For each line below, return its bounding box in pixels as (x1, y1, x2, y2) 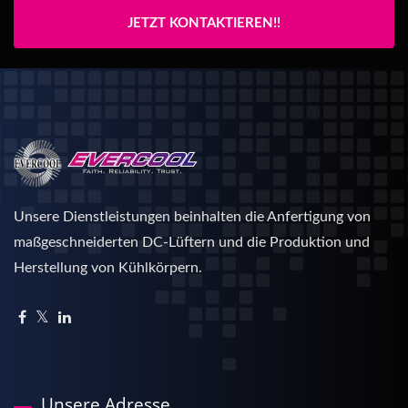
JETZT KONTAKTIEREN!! (127, 15, 280, 30)
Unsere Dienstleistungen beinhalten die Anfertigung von (14, 209, 371, 224)
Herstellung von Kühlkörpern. (14, 260, 202, 275)
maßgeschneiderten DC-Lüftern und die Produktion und (14, 234, 370, 250)
